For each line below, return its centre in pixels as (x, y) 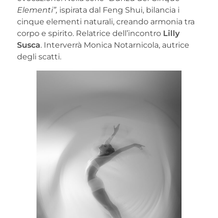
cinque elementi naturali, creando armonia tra (106, 21)
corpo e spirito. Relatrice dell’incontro (90, 33)
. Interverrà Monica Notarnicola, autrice (115, 45)
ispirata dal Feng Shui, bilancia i (118, 10)
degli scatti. (39, 56)
